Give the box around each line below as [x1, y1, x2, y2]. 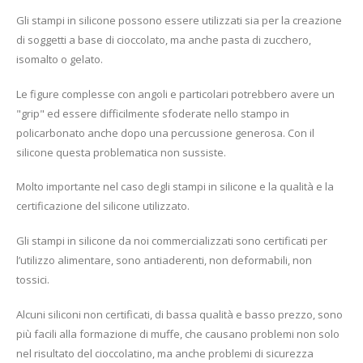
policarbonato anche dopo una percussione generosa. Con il [16, 125, 314, 140]
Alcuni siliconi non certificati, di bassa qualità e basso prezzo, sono [16, 306, 343, 322]
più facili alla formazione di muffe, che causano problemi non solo [16, 326, 340, 341]
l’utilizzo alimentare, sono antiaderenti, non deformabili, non [16, 252, 312, 267]
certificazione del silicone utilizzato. [16, 199, 190, 214]
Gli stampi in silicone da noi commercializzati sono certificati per [16, 233, 327, 248]
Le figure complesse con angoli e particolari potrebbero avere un [16, 86, 335, 101]
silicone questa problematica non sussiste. [16, 144, 226, 160]
